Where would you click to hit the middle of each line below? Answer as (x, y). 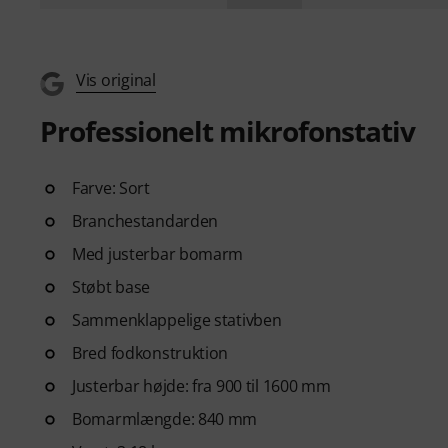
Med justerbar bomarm (158, 253)
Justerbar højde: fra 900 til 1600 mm (201, 385)
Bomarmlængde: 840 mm (165, 418)
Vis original (116, 79)
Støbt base (111, 286)
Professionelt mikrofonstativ (227, 130)
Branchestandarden (145, 220)
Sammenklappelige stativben (177, 319)
